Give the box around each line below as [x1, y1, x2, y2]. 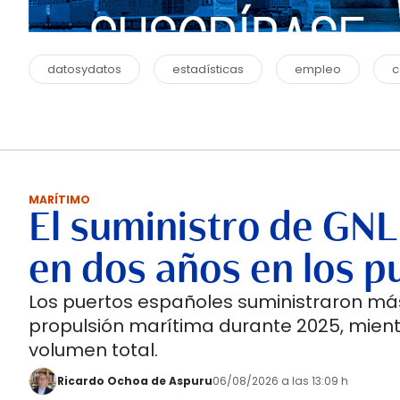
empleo [295, 61, 341, 78]
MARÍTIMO [29, 192, 90, 207]
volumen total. [29, 337, 158, 362]
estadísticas [172, 61, 244, 78]
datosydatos [47, 61, 121, 78]
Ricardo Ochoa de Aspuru [57, 373, 212, 388]
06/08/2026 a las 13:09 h [212, 373, 348, 388]
